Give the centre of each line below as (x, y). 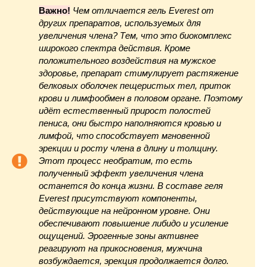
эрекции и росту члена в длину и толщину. (128, 148)
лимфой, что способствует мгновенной (124, 136)
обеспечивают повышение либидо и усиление (133, 223)
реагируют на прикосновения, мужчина (120, 248)
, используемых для (160, 23)
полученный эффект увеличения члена (121, 173)
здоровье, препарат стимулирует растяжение (139, 73)
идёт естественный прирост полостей (125, 111)
